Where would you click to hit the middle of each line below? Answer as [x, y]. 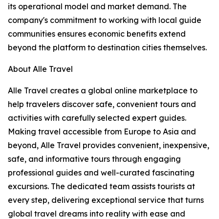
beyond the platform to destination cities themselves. [107, 48]
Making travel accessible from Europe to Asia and [102, 132]
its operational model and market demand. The [97, 7]
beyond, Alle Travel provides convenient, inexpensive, [109, 145]
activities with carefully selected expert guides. [97, 118]
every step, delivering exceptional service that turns [106, 200]
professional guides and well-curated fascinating [101, 173]
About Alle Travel [40, 69]
